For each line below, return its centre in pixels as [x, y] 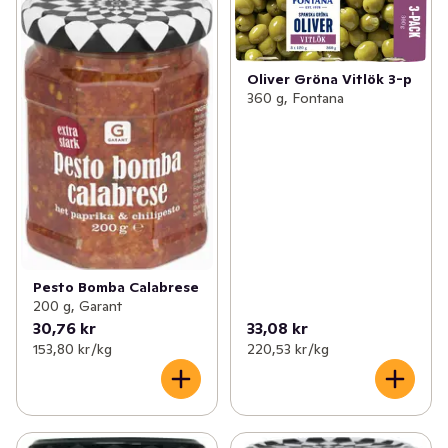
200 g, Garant [77, 306]
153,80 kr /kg [72, 349]
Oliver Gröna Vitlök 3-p [329, 79]
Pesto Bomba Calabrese [116, 287]
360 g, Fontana [295, 98]
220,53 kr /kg [287, 349]
